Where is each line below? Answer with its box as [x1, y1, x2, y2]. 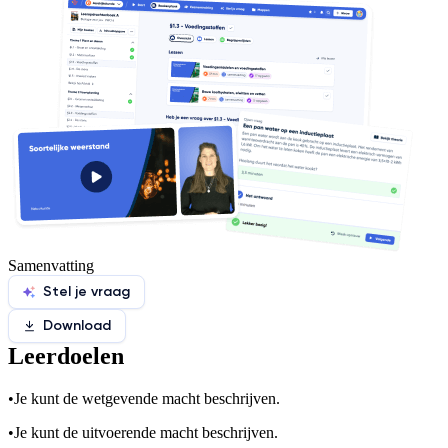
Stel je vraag [43, 283, 130, 301]
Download [43, 317, 111, 335]
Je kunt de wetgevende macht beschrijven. [14, 389, 280, 407]
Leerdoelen [8, 342, 124, 369]
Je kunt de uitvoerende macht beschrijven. [14, 423, 278, 441]
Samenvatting [8, 256, 94, 274]
